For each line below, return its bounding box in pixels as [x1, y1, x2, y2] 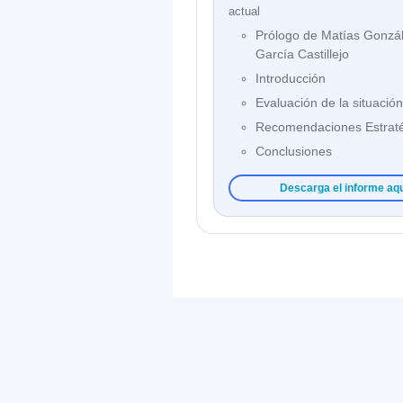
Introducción [255, 71, 326, 85]
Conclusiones [255, 144, 332, 158]
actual [228, 4, 260, 18]
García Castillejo [255, 47, 349, 61]
